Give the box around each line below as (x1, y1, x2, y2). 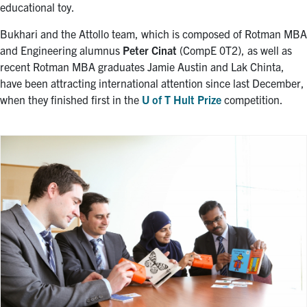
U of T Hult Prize (142, 93, 221, 107)
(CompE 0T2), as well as (177, 43, 292, 58)
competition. (221, 93, 283, 107)
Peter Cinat (123, 43, 177, 58)
